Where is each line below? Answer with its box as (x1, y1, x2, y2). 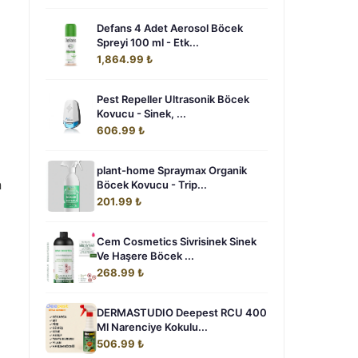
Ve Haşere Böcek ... (97, 249, 194, 262)
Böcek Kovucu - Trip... (97, 178, 207, 191)
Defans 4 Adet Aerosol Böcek (97, 22, 243, 34)
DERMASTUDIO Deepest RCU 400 (97, 306, 267, 319)
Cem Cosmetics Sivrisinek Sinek (97, 235, 257, 248)
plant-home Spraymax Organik (97, 164, 247, 177)
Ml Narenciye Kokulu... (97, 320, 208, 333)
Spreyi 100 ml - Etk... (97, 36, 199, 49)
